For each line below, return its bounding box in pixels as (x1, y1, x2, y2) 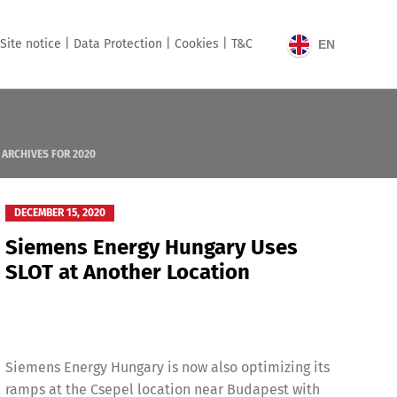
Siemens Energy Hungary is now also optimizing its (4, 359, 330, 376)
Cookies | (175, 36, 228, 51)
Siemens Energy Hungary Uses (4, 235, 298, 260)
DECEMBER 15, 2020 (13, 206, 105, 219)
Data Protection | (74, 36, 171, 51)
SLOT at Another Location (4, 260, 250, 284)
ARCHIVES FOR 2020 (2, 148, 96, 160)
